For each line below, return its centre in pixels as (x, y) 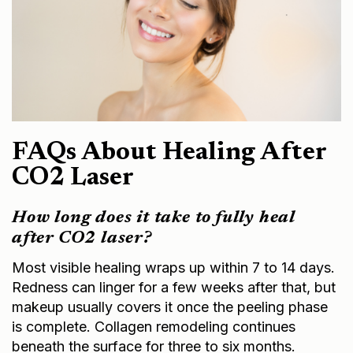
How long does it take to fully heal (154, 218)
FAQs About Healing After (169, 152)
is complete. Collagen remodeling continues (154, 326)
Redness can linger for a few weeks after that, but (174, 287)
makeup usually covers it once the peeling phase (170, 307)
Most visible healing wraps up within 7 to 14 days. (173, 267)
